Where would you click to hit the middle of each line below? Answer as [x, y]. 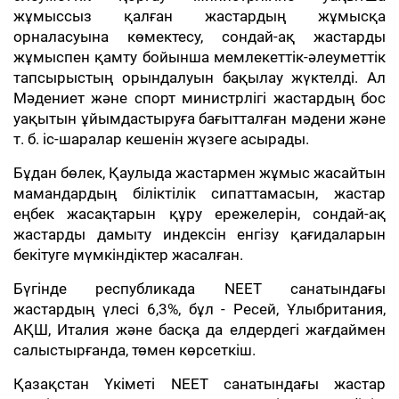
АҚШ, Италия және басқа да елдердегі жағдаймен [199, 330]
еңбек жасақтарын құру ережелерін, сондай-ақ [199, 214]
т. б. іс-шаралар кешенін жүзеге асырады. [163, 139]
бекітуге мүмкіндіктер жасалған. [132, 255]
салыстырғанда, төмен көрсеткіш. [136, 350]
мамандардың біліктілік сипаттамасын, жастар [199, 193]
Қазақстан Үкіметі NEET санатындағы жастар [199, 384]
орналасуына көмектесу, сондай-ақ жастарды [199, 37]
